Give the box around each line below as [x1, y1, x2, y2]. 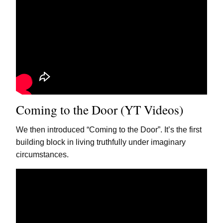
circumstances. [16, 150, 69, 159]
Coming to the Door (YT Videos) [16, 101, 183, 118]
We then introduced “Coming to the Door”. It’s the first [16, 125, 202, 134]
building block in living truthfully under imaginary [16, 137, 186, 146]
